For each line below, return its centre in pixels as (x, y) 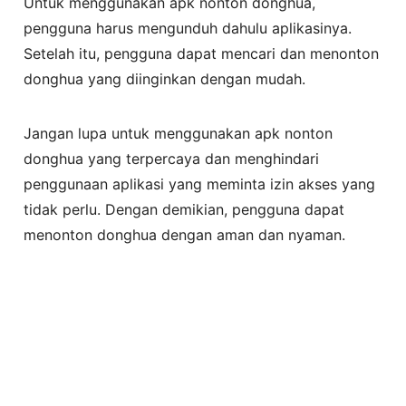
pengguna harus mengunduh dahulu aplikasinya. (188, 28)
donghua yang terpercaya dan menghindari (172, 158)
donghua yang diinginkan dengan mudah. (165, 78)
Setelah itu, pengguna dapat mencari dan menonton (202, 53)
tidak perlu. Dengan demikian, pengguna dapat (184, 209)
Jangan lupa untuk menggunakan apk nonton (179, 133)
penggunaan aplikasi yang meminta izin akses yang (200, 184)
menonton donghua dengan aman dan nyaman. (185, 234)
